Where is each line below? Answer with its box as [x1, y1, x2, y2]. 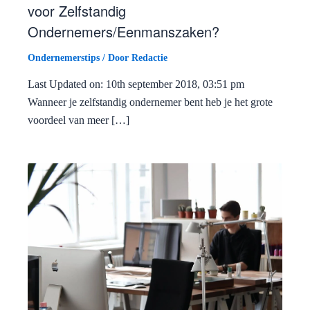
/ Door [100, 52, 131, 63]
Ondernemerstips [28, 52, 100, 63]
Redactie [131, 52, 167, 63]
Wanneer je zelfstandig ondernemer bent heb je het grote [28, 95, 273, 108]
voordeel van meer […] [28, 113, 129, 126]
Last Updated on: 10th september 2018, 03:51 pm [28, 77, 244, 90]
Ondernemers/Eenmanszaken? [28, 21, 219, 42]
